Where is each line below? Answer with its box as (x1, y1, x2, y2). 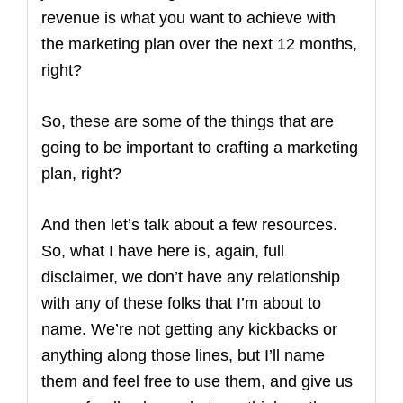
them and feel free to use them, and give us (41, 372, 353, 390)
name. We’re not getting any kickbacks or (41, 320, 337, 338)
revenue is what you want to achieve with (41, 9, 336, 27)
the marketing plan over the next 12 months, (41, 35, 357, 53)
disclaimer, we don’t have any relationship (41, 268, 340, 286)
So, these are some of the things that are (41, 112, 334, 130)
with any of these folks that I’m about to (41, 294, 321, 312)
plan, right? (41, 165, 121, 183)
